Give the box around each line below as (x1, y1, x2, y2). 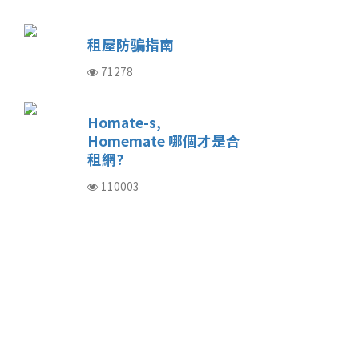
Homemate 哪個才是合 (87, 131, 240, 151)
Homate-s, (87, 112, 161, 132)
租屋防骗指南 (87, 34, 174, 54)
